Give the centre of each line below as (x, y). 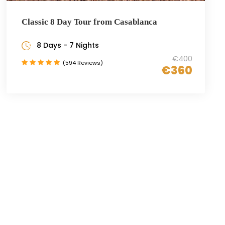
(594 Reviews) (83, 63)
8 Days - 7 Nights (68, 45)
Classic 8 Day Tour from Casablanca (90, 22)
